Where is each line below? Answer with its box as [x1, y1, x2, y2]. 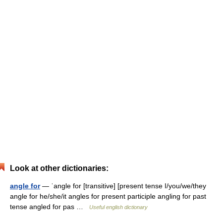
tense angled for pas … [10, 203, 89, 211]
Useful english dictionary [89, 204, 148, 210]
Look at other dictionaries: [10, 164, 109, 172]
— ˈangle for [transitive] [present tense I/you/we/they [40, 182, 206, 190]
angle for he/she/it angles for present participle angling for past [10, 192, 206, 200]
